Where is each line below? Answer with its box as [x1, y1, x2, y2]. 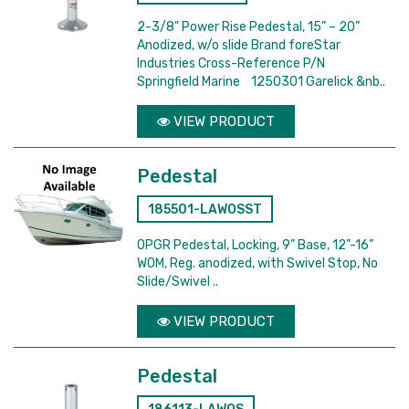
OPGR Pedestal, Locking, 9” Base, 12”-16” [137, 237, 374, 253]
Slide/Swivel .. [137, 274, 219, 289]
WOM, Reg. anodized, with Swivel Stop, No [137, 256, 379, 271]
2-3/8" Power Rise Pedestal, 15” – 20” [137, 19, 363, 35]
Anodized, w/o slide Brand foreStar [137, 37, 341, 53]
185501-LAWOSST [148, 202, 263, 217]
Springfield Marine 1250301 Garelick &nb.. [137, 74, 386, 89]
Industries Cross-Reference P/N [137, 56, 326, 71]
